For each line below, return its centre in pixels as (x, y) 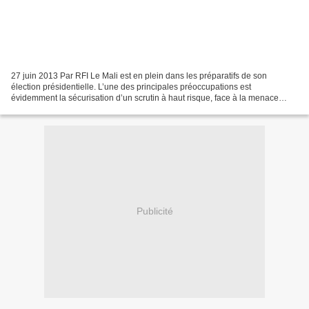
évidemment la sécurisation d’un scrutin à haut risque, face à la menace (145, 98)
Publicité (154, 211)
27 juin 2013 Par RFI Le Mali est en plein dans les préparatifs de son (139, 76)
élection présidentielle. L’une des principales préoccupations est (131, 87)
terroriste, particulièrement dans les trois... (89, 109)
